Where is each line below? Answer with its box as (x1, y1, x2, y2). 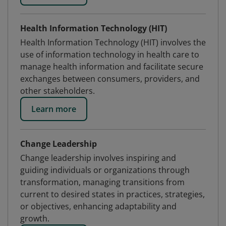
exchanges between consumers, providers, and (20, 73, 200, 84)
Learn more (31, 103, 76, 115)
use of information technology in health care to (20, 49, 199, 60)
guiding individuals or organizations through (20, 164, 190, 176)
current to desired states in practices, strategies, (20, 189, 205, 200)
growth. (20, 213, 49, 224)
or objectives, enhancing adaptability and (20, 201, 177, 212)
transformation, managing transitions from (20, 177, 185, 188)
